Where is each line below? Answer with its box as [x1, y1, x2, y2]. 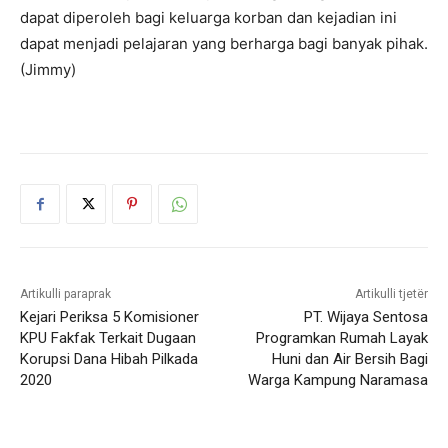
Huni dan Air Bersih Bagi [271, 350, 428, 369]
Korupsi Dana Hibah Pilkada [20, 350, 198, 369]
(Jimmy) [20, 60, 76, 80]
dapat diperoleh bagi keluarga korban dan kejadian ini [20, 8, 397, 28]
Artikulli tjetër [354, 287, 428, 302]
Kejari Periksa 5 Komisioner [20, 308, 199, 327]
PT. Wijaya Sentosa [303, 308, 428, 327]
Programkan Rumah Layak [255, 329, 428, 348]
